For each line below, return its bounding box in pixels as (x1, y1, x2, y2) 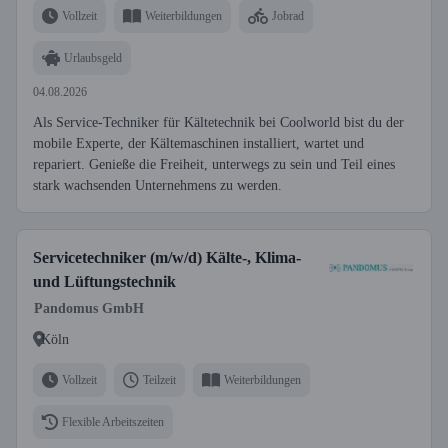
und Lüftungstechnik (33, 273, 176, 290)
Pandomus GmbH (34, 301, 144, 316)
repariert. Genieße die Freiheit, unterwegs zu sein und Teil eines (33, 157, 395, 172)
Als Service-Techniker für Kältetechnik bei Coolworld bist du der (33, 115, 404, 130)
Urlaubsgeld (64, 50, 122, 65)
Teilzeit (143, 372, 176, 387)
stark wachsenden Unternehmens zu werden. (33, 178, 282, 193)
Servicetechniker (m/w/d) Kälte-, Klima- (33, 249, 301, 266)
